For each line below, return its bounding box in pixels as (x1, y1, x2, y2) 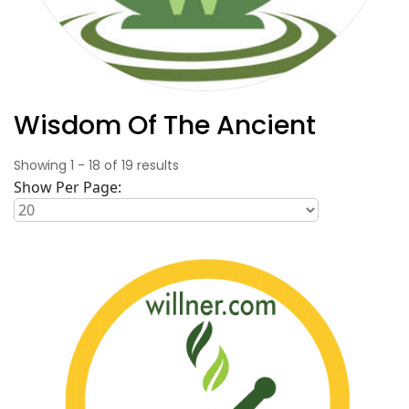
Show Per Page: (14, 177, 121, 197)
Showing (14, 156, 70, 174)
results (133, 156, 179, 174)
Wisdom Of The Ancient (14, 107, 316, 143)
